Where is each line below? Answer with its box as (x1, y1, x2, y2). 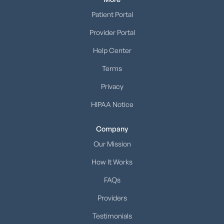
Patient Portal (91, 10, 133, 19)
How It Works (91, 157, 132, 166)
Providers (97, 193, 127, 202)
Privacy (100, 82, 123, 91)
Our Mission (93, 139, 131, 148)
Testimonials (92, 211, 132, 220)
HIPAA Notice (90, 100, 133, 109)
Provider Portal (89, 28, 135, 37)
